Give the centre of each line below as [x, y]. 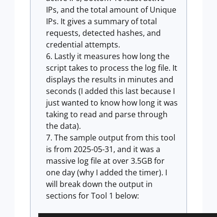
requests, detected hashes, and [103, 33]
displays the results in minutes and [110, 79]
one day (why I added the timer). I [107, 172]
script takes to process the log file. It [112, 68]
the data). [63, 126]
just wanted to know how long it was [112, 103]
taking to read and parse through [107, 114]
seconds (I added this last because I [110, 91]
